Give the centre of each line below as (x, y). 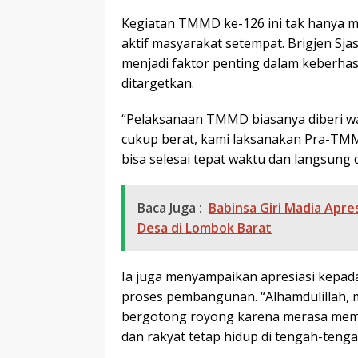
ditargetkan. (158, 83)
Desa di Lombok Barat (205, 227)
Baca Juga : (170, 207)
